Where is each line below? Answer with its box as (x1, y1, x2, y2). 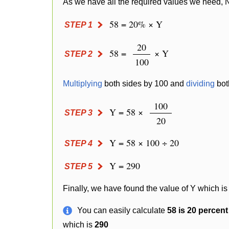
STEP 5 (64, 162, 93, 171)
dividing (186, 79, 215, 88)
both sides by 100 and (102, 79, 186, 88)
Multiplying (63, 79, 102, 88)
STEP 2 (64, 49, 93, 58)
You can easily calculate (77, 206, 167, 215)
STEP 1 (64, 20, 93, 29)
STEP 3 (64, 108, 93, 117)
